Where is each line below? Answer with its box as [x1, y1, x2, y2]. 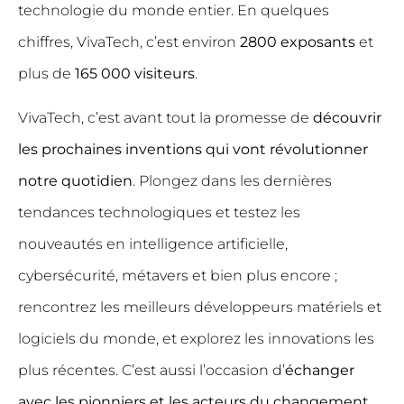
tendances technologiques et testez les [18, 204, 300, 222]
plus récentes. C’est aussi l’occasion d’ [18, 362, 285, 380]
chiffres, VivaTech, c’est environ [18, 33, 240, 50]
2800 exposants [240, 33, 355, 50]
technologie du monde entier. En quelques [18, 2, 329, 19]
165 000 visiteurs [75, 65, 195, 82]
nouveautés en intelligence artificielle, [18, 235, 288, 253]
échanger [285, 362, 354, 380]
